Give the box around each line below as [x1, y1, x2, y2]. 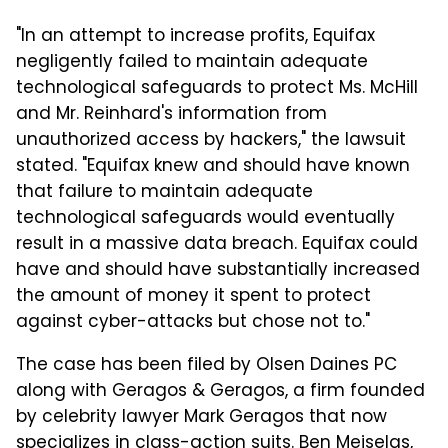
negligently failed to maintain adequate [16, 49, 368, 78]
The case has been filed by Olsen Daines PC [16, 352, 397, 381]
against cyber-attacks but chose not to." [16, 309, 370, 338]
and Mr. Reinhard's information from [16, 101, 327, 130]
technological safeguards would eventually [16, 205, 395, 234]
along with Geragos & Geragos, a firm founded [16, 378, 425, 407]
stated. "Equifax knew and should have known [16, 153, 410, 182]
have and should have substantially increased [16, 257, 420, 286]
